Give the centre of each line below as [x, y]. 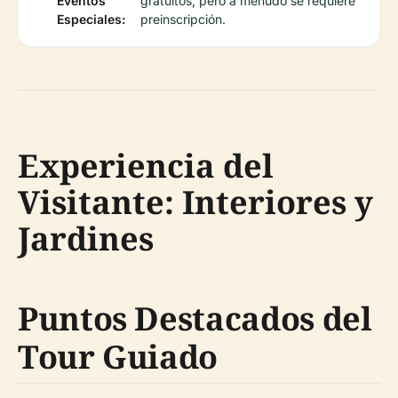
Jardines [86, 238]
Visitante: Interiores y [195, 202]
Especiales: [91, 19]
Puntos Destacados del [195, 318]
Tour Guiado [118, 356]
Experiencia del [146, 165]
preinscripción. [183, 19]
